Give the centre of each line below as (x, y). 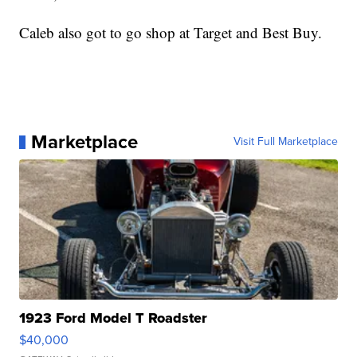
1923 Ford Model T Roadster (114, 318)
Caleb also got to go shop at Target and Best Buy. (171, 33)
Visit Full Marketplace (285, 142)
